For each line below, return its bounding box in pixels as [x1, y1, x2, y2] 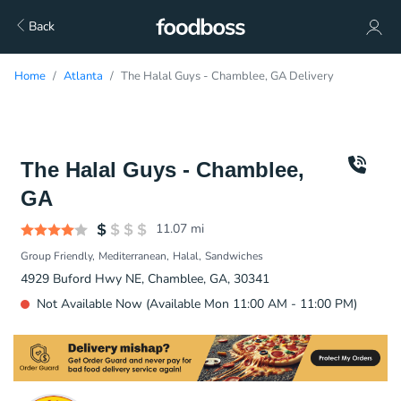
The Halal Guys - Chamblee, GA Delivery [121, 68, 334, 84]
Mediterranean [98, 249, 166, 263]
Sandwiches [205, 249, 263, 263]
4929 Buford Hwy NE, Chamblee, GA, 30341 [21, 270, 269, 287]
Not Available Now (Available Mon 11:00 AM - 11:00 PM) [37, 295, 357, 312]
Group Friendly [21, 249, 92, 263]
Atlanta [64, 68, 103, 84]
